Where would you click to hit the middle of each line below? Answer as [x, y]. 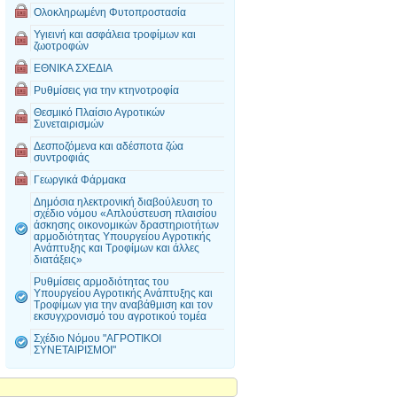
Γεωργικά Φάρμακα [80, 179]
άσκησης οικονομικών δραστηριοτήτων [126, 225]
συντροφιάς [62, 157]
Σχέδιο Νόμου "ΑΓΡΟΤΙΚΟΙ [97, 338]
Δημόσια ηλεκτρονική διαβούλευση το [123, 202]
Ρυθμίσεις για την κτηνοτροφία [106, 90]
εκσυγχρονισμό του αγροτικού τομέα [120, 316]
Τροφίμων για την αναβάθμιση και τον [123, 304]
